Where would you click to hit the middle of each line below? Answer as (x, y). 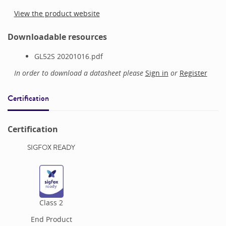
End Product (51, 219)
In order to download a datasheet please (79, 73)
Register (193, 73)
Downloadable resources (57, 37)
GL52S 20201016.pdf (68, 56)
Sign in (157, 73)
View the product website (57, 13)
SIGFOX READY (51, 148)
